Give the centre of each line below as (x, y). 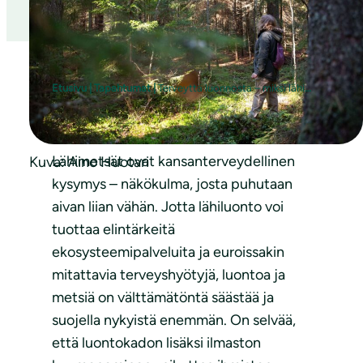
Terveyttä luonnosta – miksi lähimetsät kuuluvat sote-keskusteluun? (231, 88)
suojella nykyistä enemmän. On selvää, (174, 320)
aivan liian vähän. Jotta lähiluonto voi (168, 206)
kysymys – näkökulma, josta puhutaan (172, 184)
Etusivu (69, 88)
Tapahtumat (122, 88)
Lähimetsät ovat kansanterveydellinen (173, 161)
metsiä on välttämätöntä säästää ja (163, 297)
